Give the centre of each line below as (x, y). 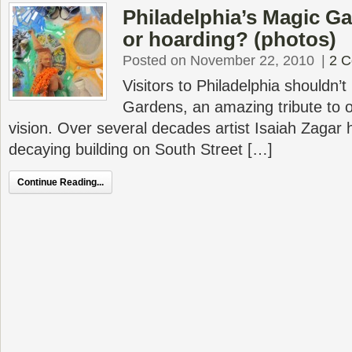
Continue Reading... (60, 182)
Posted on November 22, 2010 (218, 60)
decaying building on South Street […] (141, 149)
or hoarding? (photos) (229, 39)
